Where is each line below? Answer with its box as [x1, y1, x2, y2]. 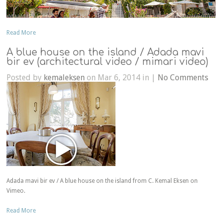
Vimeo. [6, 187, 26, 195]
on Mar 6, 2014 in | [85, 73, 158, 83]
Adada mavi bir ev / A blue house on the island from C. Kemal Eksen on [6, 177, 198, 185]
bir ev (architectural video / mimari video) [6, 56, 209, 67]
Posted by [6, 73, 44, 83]
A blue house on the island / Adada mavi [6, 47, 205, 58]
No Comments [158, 73, 209, 83]
